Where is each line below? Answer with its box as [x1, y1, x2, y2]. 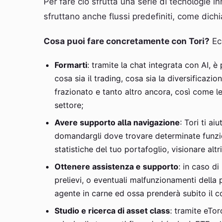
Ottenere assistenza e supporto [55, 162, 178, 171]
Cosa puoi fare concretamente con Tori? [44, 36, 210, 46]
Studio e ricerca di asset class [55, 206, 170, 216]
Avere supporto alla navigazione [55, 117, 180, 127]
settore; [55, 100, 83, 110]
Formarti [55, 60, 87, 70]
